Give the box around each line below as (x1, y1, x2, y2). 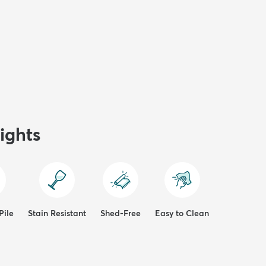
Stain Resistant (28, 207, 86, 218)
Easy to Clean (155, 207, 209, 218)
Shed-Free (100, 207, 141, 218)
